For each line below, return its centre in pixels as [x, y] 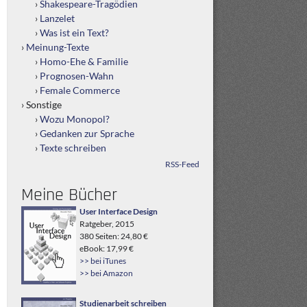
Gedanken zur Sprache [87, 133]
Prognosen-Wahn [77, 76]
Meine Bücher [69, 195]
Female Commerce [80, 90]
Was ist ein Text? [74, 33]
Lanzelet [57, 18]
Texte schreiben [73, 148]
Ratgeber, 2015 [107, 224]
